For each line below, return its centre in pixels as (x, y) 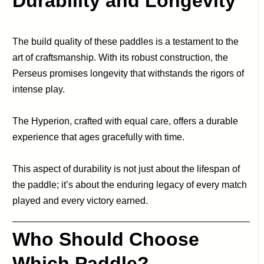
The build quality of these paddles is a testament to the (126, 41)
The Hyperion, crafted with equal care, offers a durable (126, 121)
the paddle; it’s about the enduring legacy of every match (130, 184)
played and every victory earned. (80, 200)
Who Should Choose (106, 240)
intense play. (39, 89)
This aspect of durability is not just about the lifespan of (126, 169)
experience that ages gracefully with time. (99, 137)
